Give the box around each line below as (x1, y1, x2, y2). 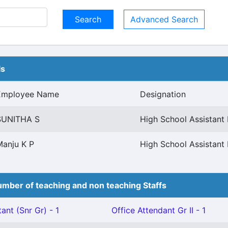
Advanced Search (130, 14, 198, 24)
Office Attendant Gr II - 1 (111, 205, 206, 215)
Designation (140, 89, 186, 99)
